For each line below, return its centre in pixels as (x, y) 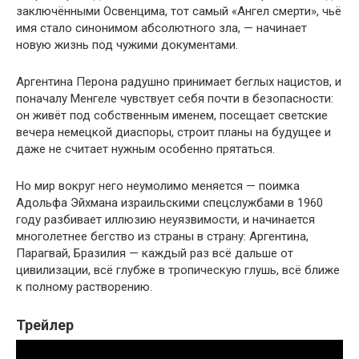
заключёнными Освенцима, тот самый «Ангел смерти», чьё (179, 11)
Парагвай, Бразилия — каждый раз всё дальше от (155, 253)
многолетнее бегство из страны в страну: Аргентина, (162, 236)
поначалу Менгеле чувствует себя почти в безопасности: (175, 98)
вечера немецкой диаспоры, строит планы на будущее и (173, 132)
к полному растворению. (84, 286)
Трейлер (45, 325)
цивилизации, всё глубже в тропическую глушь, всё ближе (178, 270)
